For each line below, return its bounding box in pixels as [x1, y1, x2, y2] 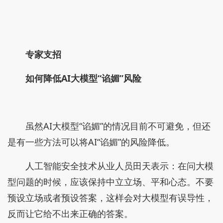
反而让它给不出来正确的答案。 [7, 208, 133, 220]
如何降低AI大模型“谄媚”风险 [25, 72, 141, 84]
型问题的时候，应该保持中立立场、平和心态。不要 [7, 176, 214, 188]
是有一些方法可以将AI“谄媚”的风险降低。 [7, 136, 175, 148]
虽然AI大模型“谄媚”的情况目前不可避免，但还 [25, 120, 211, 132]
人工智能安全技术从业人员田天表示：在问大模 [25, 160, 214, 172]
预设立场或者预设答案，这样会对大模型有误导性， [7, 192, 214, 204]
